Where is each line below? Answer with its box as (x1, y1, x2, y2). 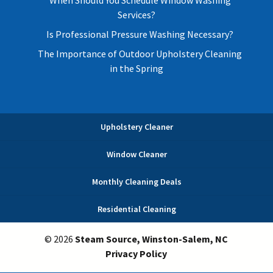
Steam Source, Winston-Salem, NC (75, 233, 229, 246)
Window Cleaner (106, 149, 167, 160)
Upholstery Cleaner (100, 121, 173, 133)
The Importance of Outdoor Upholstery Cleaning (38, 48, 243, 60)
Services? (117, 9, 155, 21)
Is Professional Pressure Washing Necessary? (46, 28, 234, 41)
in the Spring (109, 62, 163, 75)
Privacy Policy (105, 247, 168, 260)
